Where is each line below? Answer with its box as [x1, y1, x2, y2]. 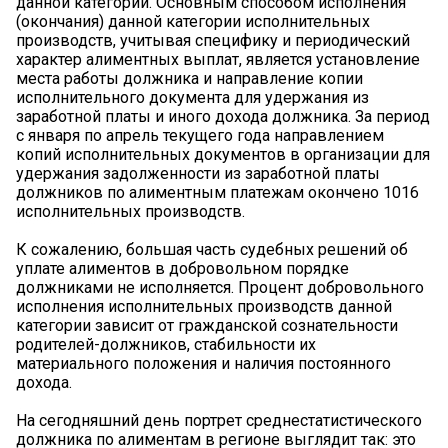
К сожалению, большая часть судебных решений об [16, 239, 408, 259]
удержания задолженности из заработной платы [16, 163, 380, 183]
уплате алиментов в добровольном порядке [16, 258, 349, 278]
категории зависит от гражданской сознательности [16, 315, 398, 335]
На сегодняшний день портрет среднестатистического [16, 410, 422, 430]
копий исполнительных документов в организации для [16, 144, 430, 164]
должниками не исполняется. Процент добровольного [16, 277, 424, 297]
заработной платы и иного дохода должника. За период [16, 106, 430, 126]
